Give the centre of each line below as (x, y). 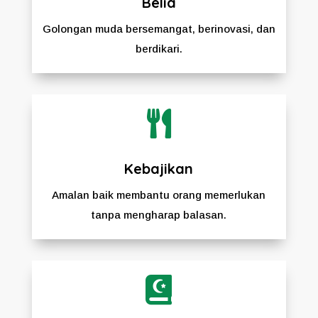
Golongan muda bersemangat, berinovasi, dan (159, 28)
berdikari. (159, 48)
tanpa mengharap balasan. (159, 214)
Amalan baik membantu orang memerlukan (159, 194)
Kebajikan (159, 168)
